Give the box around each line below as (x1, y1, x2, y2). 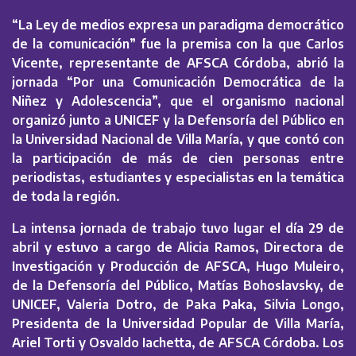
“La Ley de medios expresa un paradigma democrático (12, 17, 344, 33)
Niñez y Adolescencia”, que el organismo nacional (12, 93, 344, 110)
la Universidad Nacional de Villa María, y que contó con (12, 131, 344, 148)
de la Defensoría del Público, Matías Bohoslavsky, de (12, 277, 344, 294)
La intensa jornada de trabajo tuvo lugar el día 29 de (12, 220, 344, 237)
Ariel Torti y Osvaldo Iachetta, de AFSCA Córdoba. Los (12, 335, 344, 351)
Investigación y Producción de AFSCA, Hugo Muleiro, (12, 258, 344, 275)
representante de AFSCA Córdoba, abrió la (63, 55, 344, 72)
